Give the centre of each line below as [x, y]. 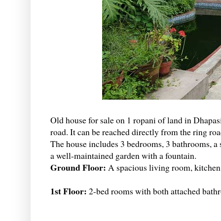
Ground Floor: [79, 167]
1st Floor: [70, 191]
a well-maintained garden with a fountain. [123, 156]
